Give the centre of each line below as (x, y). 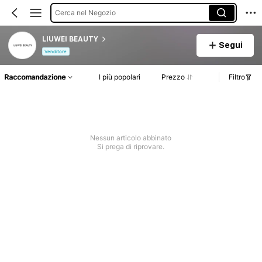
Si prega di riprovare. (131, 147)
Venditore (56, 52)
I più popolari (119, 77)
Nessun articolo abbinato (131, 138)
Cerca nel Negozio (85, 12)
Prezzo (173, 77)
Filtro (237, 77)
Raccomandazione (35, 77)
